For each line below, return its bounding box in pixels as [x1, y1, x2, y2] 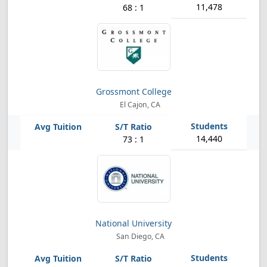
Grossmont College [95, 86, 172, 97]
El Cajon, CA [118, 100, 161, 110]
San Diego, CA [114, 231, 164, 241]
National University [95, 218, 172, 229]
